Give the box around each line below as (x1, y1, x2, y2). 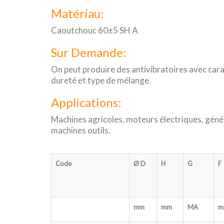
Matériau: (51, 6, 104, 20)
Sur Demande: (51, 45, 126, 59)
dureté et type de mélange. (51, 75, 151, 85)
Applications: (51, 95, 121, 109)
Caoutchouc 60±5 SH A (51, 25, 138, 35)
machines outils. (51, 125, 110, 135)
